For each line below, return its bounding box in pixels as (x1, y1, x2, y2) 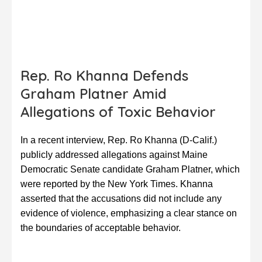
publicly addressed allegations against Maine (20, 150, 208, 160)
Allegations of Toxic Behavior (20, 103, 216, 121)
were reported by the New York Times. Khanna (20, 179, 213, 189)
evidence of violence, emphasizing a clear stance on (20, 208, 237, 219)
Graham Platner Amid (20, 85, 167, 103)
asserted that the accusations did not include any (20, 194, 222, 204)
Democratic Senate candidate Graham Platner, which (20, 164, 240, 175)
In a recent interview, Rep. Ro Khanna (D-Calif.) (20, 135, 217, 146)
